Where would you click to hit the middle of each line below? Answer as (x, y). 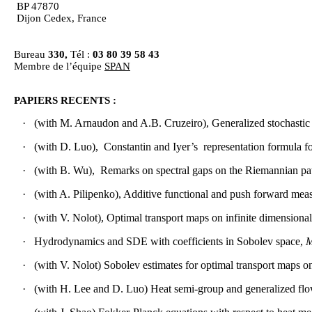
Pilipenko (94, 194)
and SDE (127, 242)
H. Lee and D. (92, 289)
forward (271, 194)
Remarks (120, 171)
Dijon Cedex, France (62, 18)
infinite (241, 218)
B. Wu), (76, 171)
